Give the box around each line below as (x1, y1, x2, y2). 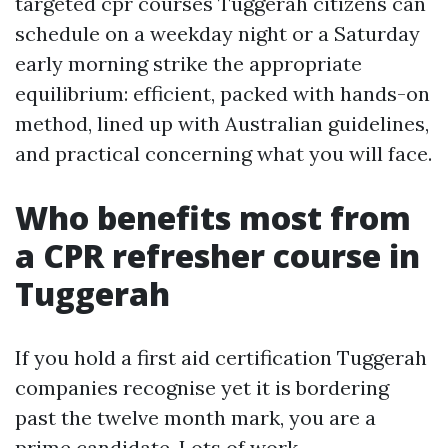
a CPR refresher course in (15, 234, 420, 277)
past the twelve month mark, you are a (15, 405, 376, 430)
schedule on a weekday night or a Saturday (15, 21, 420, 46)
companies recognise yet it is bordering (15, 375, 389, 400)
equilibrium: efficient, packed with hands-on (15, 81, 430, 106)
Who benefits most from (15, 196, 411, 239)
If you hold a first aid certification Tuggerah (15, 345, 427, 370)
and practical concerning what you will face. (15, 141, 432, 166)
